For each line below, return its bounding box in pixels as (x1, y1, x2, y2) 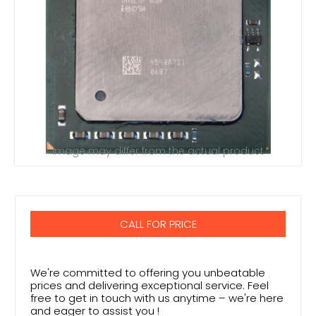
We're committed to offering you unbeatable (30, 265, 265, 281)
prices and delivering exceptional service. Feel (30, 278, 269, 293)
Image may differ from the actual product (52, 143, 264, 158)
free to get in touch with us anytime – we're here (30, 291, 284, 306)
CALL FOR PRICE (119, 217, 197, 232)
